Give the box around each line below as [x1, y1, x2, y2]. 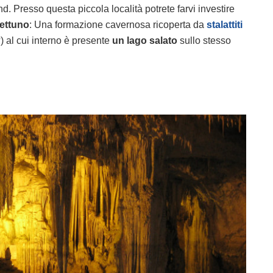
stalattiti [207, 19, 243, 30]
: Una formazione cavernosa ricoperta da [29, 19, 207, 30]
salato [149, 35, 177, 46]
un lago [112, 35, 147, 46]
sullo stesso [177, 35, 231, 46]
